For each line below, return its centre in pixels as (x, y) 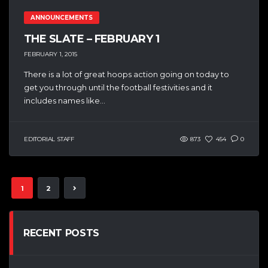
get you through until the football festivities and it (118, 87)
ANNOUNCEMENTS (62, 17)
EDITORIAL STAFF (49, 139)
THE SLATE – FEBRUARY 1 (92, 39)
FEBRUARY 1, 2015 (51, 54)
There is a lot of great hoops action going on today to (127, 74)
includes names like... (65, 100)
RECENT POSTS (62, 233)
